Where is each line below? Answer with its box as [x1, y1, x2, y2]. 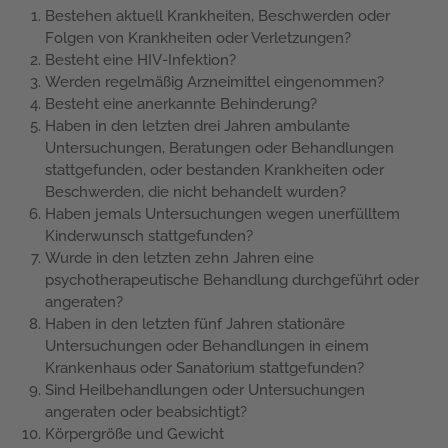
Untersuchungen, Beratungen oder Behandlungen [45, 138, 394, 157]
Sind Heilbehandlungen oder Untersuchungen [45, 380, 365, 399]
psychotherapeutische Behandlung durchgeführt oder [45, 270, 419, 289]
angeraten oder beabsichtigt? [45, 402, 247, 421]
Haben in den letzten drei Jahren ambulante [45, 116, 350, 135]
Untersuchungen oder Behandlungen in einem [45, 336, 369, 355]
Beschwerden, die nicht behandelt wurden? [45, 182, 346, 201]
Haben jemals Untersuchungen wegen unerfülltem [45, 204, 400, 223]
